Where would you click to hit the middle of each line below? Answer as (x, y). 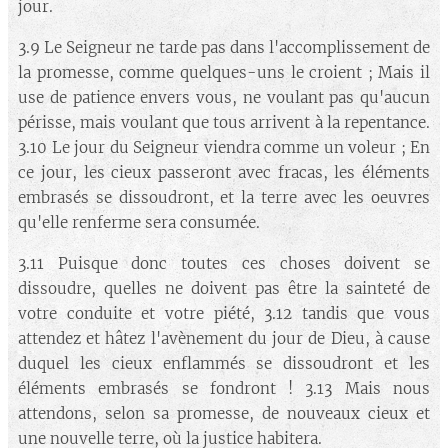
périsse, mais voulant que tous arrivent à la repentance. (224, 122)
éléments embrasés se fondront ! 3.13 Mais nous (224, 388)
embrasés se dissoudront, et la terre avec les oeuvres (224, 197)
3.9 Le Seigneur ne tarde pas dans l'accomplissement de (224, 47)
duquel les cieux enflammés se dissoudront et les (224, 363)
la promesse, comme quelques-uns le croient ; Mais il (224, 72)
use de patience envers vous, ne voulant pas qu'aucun (224, 97)
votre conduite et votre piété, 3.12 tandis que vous (224, 313)
